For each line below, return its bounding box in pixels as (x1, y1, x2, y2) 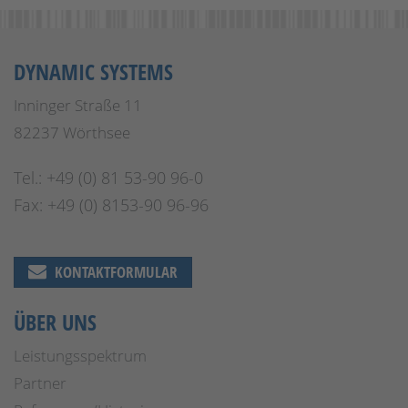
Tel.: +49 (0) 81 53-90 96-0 (14, 167, 203, 189)
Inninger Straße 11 (14, 95, 142, 116)
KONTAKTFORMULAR (51, 261, 178, 282)
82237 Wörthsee (14, 122, 130, 143)
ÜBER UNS (14, 307, 97, 337)
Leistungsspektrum (14, 345, 147, 366)
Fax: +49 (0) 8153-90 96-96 (14, 194, 209, 216)
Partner (14, 372, 66, 393)
